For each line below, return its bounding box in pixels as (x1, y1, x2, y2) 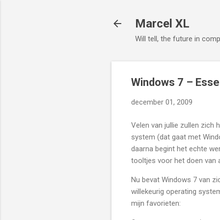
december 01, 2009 (131, 98, 192, 107)
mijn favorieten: (131, 198, 181, 208)
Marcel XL (135, 17, 190, 30)
